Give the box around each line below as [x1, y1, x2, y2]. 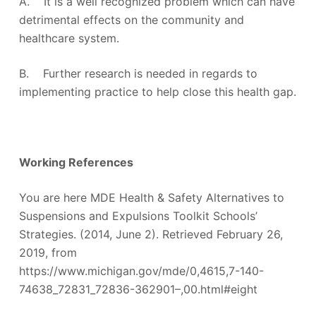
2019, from [18, 245, 77, 260]
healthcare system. [18, 30, 119, 45]
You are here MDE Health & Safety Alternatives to [18, 190, 284, 205]
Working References [18, 154, 133, 169]
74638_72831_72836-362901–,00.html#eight [18, 281, 257, 296]
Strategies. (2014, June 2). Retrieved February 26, [18, 226, 283, 241]
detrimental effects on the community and [18, 12, 244, 27]
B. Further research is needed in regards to [18, 66, 257, 80]
